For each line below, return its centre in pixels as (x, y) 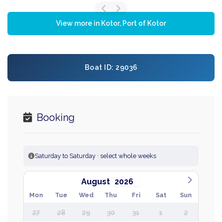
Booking (55, 118)
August (96, 182)
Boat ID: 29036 (111, 68)
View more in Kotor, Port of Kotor (111, 24)
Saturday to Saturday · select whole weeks (95, 156)
